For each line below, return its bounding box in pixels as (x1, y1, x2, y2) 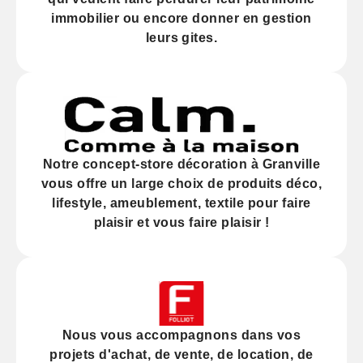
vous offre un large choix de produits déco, (41, 177, 322, 191)
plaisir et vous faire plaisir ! (93, 216, 270, 230)
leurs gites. (145, 31, 218, 45)
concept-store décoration (82, 157, 248, 172)
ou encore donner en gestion (119, 11, 312, 26)
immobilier (51, 11, 120, 26)
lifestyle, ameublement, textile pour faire (52, 196, 311, 211)
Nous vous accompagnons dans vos (62, 328, 301, 343)
